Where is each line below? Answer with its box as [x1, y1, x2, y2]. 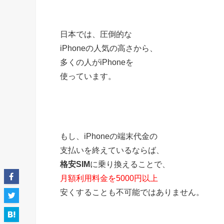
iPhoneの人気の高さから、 [60, 43, 157, 52]
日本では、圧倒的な [60, 29, 132, 38]
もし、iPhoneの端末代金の [60, 131, 157, 140]
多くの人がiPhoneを [60, 57, 133, 66]
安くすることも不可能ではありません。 [60, 187, 204, 196]
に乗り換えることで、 [90, 159, 170, 168]
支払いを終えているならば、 [60, 145, 164, 154]
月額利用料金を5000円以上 [60, 173, 158, 182]
